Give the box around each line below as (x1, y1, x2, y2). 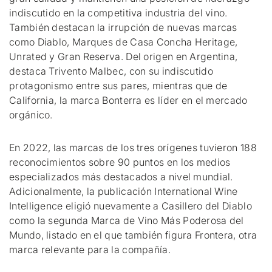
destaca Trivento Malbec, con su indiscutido (9, 65, 213, 77)
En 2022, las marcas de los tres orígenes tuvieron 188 (9, 141, 257, 154)
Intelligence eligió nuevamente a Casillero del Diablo (9, 200, 252, 212)
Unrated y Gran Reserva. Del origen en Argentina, (9, 50, 238, 63)
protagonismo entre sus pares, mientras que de (9, 80, 228, 92)
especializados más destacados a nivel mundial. (9, 171, 233, 183)
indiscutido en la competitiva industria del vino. (9, 7, 228, 19)
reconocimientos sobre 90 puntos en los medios (9, 156, 231, 168)
